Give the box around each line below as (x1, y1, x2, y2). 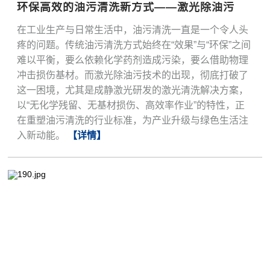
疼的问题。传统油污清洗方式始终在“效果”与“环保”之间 (17, 40, 251, 51)
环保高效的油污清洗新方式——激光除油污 (17, 1, 235, 14)
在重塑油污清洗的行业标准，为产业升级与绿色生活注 (17, 115, 249, 126)
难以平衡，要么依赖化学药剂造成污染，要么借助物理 (17, 55, 249, 66)
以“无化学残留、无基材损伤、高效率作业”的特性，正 (17, 100, 245, 111)
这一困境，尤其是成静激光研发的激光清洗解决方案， (17, 85, 249, 96)
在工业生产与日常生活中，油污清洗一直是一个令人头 (17, 25, 249, 36)
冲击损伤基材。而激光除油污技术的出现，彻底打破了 (17, 70, 249, 81)
